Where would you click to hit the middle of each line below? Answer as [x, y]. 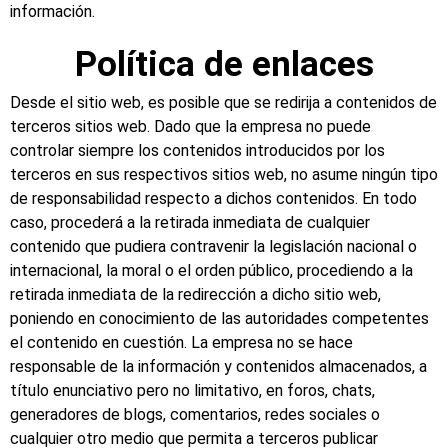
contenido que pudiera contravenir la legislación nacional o [213, 246]
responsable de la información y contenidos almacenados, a [218, 366]
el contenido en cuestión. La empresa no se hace [181, 342]
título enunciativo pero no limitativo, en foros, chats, [192, 390]
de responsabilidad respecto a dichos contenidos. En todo [213, 198]
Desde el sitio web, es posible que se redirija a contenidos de [223, 102]
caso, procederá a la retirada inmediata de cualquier [190, 222]
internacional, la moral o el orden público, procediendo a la [211, 270]
